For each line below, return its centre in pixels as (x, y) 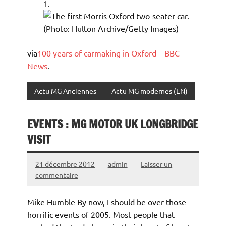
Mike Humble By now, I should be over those (107, 202)
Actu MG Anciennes (66, 91)
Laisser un (157, 164)
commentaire (57, 174)
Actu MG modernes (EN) (150, 91)
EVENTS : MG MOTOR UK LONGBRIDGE (113, 124)
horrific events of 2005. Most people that (101, 215)
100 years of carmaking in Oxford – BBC (108, 53)
